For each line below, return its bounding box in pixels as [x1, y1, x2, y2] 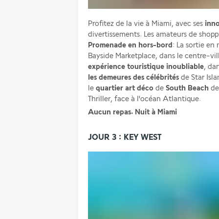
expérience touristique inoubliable [88, 63, 204, 71]
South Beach [166, 84, 209, 92]
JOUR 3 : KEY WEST [88, 132, 161, 142]
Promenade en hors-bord [88, 41, 173, 49]
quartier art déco [96, 84, 153, 92]
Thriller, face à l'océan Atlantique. [88, 95, 201, 103]
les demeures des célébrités [88, 73, 179, 82]
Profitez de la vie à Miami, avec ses [88, 20, 205, 28]
